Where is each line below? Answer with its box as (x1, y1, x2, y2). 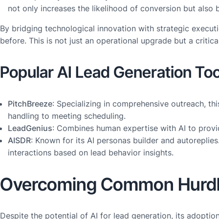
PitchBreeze (8, 99, 52, 109)
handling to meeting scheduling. (8, 111, 126, 121)
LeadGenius (8, 123, 52, 133)
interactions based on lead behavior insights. (8, 148, 174, 158)
